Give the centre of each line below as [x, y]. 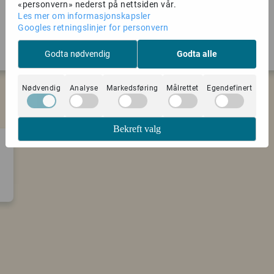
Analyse [83, 88]
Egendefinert [230, 88]
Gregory [197, 80]
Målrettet [183, 88]
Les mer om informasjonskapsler [84, 16]
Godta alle [197, 54]
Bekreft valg [137, 128]
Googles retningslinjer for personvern [93, 27]
